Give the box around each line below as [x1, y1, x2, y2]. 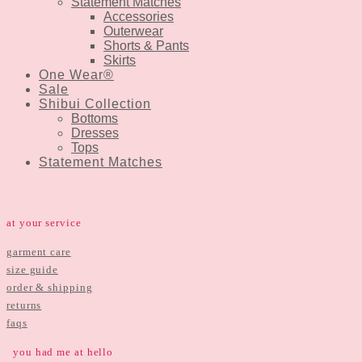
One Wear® [39, 67, 114, 82]
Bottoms [71, 111, 118, 125]
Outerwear [103, 23, 163, 38]
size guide [6, 263, 58, 276]
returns [6, 299, 42, 311]
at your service [6, 216, 82, 229]
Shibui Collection [39, 96, 151, 111]
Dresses [71, 125, 119, 140]
